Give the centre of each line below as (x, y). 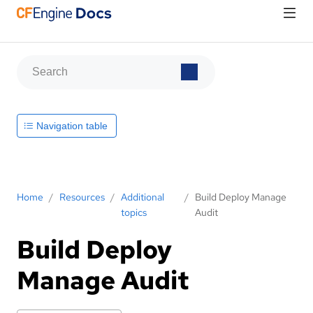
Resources (82, 197)
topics (134, 212)
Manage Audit (105, 280)
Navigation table (71, 125)
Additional (143, 197)
